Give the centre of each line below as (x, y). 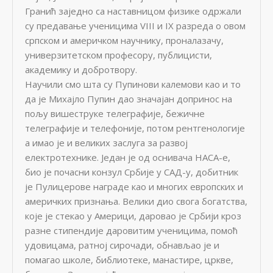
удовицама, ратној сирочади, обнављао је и (122, 245)
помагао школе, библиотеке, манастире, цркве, (129, 260)
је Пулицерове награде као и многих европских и (134, 186)
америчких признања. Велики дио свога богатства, (136, 201)
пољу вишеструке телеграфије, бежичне (115, 113)
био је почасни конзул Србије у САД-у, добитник (132, 172)
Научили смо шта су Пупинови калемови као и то (133, 84)
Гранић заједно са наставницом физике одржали (133, 11)
